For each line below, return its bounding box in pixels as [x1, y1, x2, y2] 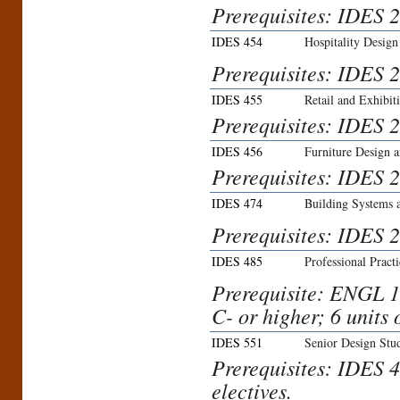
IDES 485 [212, 253, 262, 271]
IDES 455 [212, 91, 262, 109]
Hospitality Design [304, 33, 398, 51]
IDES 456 [212, 143, 262, 161]
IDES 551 [212, 334, 262, 352]
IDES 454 [212, 33, 262, 51]
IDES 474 [212, 195, 262, 212]
